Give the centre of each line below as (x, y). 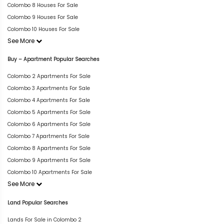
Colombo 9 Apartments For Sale (49, 160)
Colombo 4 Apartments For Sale (49, 100)
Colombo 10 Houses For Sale (43, 29)
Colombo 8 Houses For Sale (43, 5)
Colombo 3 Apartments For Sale (49, 88)
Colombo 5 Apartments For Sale (49, 112)
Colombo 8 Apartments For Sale (49, 148)
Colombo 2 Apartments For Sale (49, 76)
